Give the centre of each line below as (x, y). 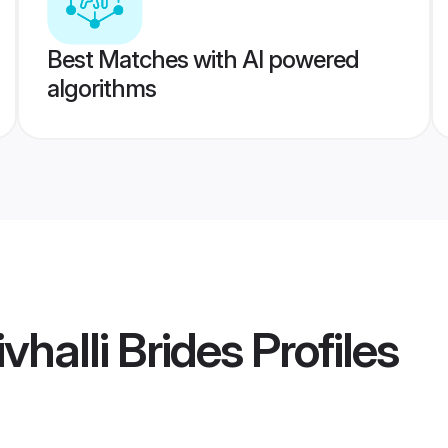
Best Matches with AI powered (202, 59)
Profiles (320, 350)
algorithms (101, 88)
